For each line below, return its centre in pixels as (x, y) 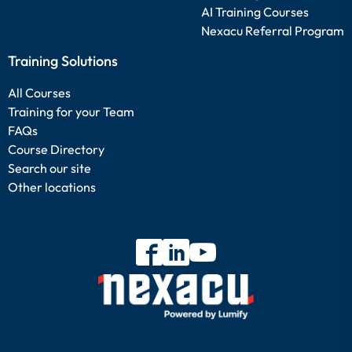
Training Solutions (63, 61)
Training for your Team (71, 112)
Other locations (52, 187)
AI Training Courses (255, 12)
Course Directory (56, 149)
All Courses (39, 93)
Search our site (49, 168)
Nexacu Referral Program (273, 31)
